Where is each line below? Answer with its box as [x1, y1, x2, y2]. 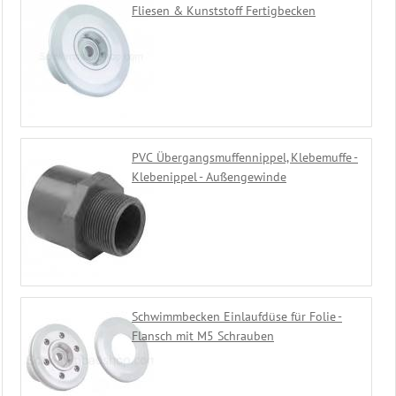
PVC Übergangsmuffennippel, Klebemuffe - [132, 149, 358, 166]
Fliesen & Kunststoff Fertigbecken [132, 3, 316, 19]
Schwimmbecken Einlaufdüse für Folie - [132, 308, 342, 325]
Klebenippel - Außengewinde [132, 169, 286, 186]
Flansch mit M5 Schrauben [132, 328, 274, 345]
